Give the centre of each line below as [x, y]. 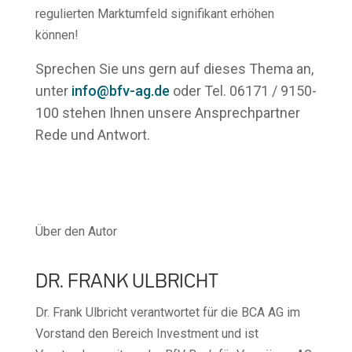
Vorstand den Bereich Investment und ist [147, 333]
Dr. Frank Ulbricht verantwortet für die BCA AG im [167, 312]
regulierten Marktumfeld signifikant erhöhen [154, 13]
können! [57, 35]
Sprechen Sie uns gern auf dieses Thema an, [174, 68]
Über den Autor [76, 231]
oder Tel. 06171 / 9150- [243, 90]
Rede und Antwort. [92, 134]
